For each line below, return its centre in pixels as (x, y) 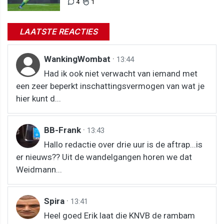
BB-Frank (63, 130)
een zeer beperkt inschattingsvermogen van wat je (110, 86)
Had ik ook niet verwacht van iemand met (121, 73)
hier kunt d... (38, 98)
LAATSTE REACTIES (58, 31)
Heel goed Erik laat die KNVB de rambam (119, 215)
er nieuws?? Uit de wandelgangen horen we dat (104, 157)
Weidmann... (39, 169)
